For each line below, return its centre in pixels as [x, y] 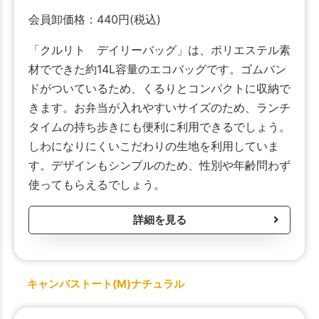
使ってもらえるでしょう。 [97, 185]
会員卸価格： [63, 20]
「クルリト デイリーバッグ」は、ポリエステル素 [159, 50]
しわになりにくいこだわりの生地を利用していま [154, 146]
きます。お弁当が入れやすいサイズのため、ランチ [159, 108]
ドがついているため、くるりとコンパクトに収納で [159, 89]
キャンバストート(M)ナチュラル [106, 284]
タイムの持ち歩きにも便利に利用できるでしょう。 [159, 127]
